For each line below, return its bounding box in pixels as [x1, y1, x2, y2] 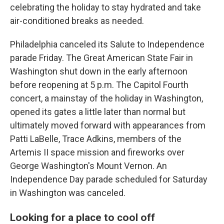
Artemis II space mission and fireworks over [10, 147, 184, 158]
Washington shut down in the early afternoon [10, 66, 187, 77]
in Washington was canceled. [10, 187, 125, 198]
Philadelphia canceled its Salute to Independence [10, 39, 204, 50]
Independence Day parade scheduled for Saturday [10, 174, 207, 185]
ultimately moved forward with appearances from [10, 120, 205, 131]
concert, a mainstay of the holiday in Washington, [10, 93, 203, 104]
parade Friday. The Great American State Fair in [10, 52, 193, 63]
